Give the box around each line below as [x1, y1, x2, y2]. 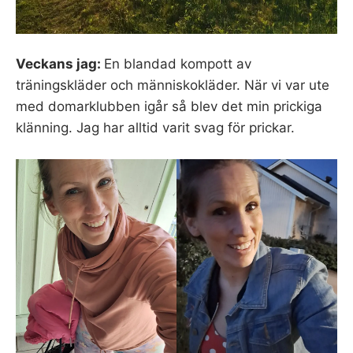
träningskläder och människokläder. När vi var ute [16, 77, 329, 94]
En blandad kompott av [104, 56, 251, 72]
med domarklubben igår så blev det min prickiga [16, 98, 322, 115]
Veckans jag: [16, 56, 104, 72]
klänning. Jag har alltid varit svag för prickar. [16, 120, 295, 136]
